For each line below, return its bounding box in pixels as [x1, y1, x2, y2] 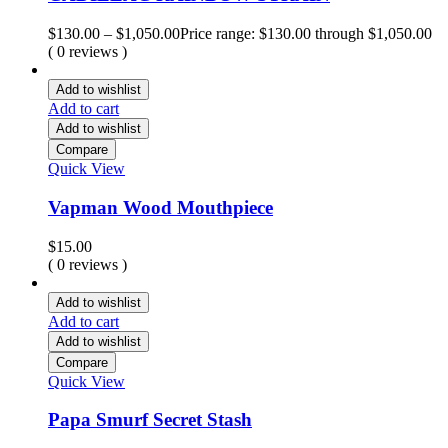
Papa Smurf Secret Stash [48, 409, 252, 431]
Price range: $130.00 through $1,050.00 [180, 25, 432, 43]
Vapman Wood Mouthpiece [48, 196, 273, 218]
